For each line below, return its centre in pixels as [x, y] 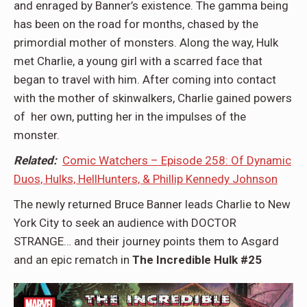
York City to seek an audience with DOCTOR [125, 223]
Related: [38, 160]
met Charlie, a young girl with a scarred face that [138, 61]
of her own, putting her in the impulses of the [130, 116]
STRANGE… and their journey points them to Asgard [146, 241]
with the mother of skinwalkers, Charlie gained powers [153, 98]
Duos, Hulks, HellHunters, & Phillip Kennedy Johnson [146, 179]
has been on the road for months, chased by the [136, 24]
